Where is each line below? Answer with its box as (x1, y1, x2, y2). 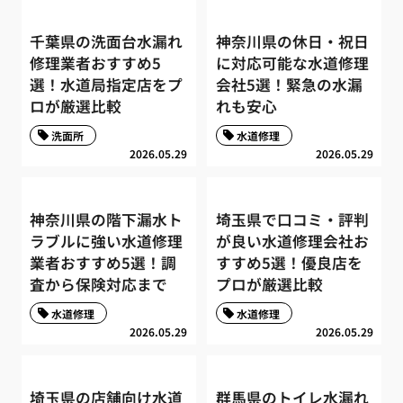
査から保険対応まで (30, 273, 168, 295)
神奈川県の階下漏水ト (30, 208, 184, 230)
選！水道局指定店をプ (30, 74, 184, 96)
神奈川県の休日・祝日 (215, 31, 369, 53)
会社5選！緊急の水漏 (215, 74, 363, 96)
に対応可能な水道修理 (215, 52, 369, 75)
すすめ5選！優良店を (215, 251, 363, 273)
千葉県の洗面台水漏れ (30, 31, 184, 53)
